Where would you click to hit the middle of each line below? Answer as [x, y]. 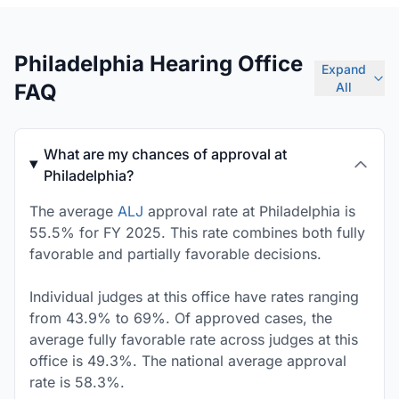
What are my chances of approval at [166, 154]
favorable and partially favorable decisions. [175, 254]
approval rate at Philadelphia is [249, 211]
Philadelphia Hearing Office [159, 64]
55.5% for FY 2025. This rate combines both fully [197, 232]
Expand [343, 69]
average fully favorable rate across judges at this [194, 339]
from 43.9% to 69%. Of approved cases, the [181, 318]
